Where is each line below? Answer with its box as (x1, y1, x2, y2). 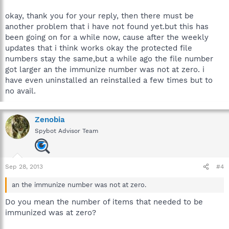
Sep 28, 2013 (5, 163, 43, 170)
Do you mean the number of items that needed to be (5, 197, 203, 207)
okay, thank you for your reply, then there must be (5, 11, 194, 20)
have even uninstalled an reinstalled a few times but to (5, 76, 213, 85)
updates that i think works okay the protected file (5, 43, 192, 53)
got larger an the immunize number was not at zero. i (5, 65, 204, 74)
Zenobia (35, 115, 65, 124)
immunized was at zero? (5, 208, 96, 217)
